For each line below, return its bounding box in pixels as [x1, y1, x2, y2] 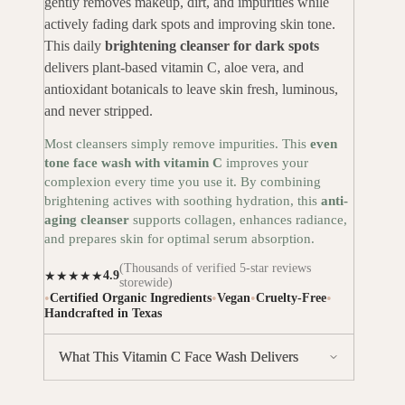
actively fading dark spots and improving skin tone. [44, 16, 335, 33]
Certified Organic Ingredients [50, 291, 212, 306]
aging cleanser [44, 212, 129, 228]
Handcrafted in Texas [44, 306, 162, 321]
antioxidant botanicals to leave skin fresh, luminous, [44, 81, 338, 98]
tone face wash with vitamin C [44, 155, 222, 171]
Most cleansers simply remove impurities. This [44, 137, 310, 152]
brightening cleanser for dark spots [105, 38, 319, 54]
